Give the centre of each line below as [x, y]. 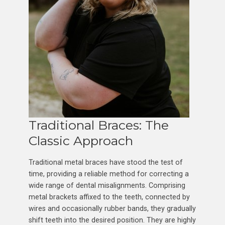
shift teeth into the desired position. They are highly [112, 220]
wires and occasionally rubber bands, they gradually [112, 208]
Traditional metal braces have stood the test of [105, 162]
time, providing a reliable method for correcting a [108, 174]
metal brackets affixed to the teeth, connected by [109, 197]
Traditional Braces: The [98, 125]
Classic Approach [81, 140]
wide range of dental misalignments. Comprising [107, 185]
